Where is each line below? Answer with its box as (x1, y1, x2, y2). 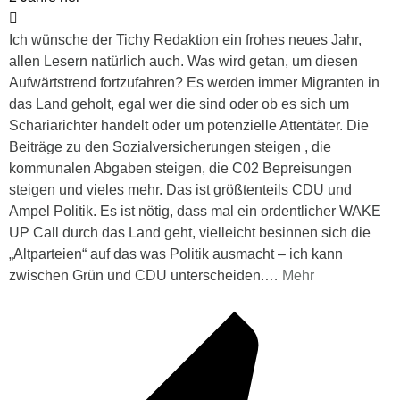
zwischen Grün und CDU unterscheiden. (9, 268, 264, 284)
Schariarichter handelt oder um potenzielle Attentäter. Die (9, 118, 369, 134)
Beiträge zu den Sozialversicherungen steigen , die (9, 139, 331, 155)
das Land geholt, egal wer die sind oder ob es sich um (9, 96, 349, 112)
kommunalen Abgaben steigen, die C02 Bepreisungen (9, 161, 352, 177)
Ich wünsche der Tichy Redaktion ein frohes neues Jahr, (9, 32, 362, 48)
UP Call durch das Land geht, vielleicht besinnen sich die (9, 225, 371, 241)
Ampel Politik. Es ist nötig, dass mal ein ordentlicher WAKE (9, 204, 381, 220)
